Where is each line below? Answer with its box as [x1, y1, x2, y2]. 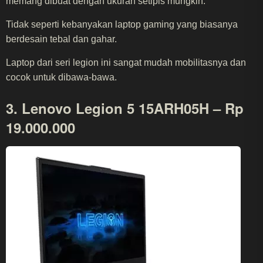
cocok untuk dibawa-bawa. [6, 72, 117, 82]
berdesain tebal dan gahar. [6, 33, 117, 44]
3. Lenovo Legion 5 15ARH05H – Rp [6, 97, 244, 118]
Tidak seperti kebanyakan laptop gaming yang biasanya [6, 19, 238, 29]
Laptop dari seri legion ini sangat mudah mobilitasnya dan [6, 57, 246, 68]
